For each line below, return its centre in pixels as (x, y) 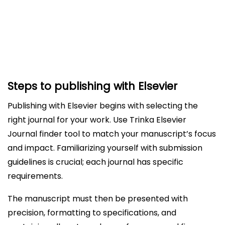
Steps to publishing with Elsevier (92, 86)
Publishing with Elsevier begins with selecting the (103, 106)
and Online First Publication (91, 26)
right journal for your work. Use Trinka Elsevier (97, 120)
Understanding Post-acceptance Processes (123, 14)
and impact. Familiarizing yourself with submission (105, 148)
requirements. (35, 176)
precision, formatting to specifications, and (92, 213)
